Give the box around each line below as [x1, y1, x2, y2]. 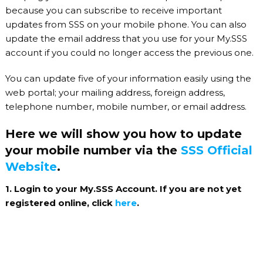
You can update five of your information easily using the [5, 73, 251, 84]
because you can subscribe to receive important [5, 5, 222, 16]
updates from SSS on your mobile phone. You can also [5, 19, 247, 30]
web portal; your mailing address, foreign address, [5, 87, 225, 98]
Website [5, 160, 57, 174]
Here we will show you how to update [5, 127, 242, 141]
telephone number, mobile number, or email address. [5, 101, 247, 112]
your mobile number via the [5, 143, 181, 157]
